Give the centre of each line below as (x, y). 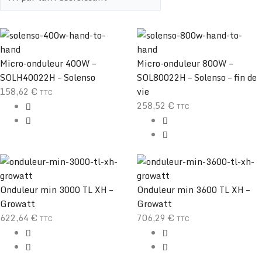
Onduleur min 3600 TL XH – (193, 189)
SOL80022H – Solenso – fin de (197, 77)
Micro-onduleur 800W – (185, 63)
